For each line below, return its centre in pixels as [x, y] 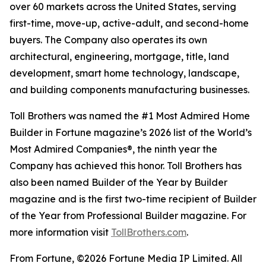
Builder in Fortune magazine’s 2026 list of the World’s [131, 132]
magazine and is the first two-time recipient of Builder [133, 199]
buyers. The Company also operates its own [108, 39]
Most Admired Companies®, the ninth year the [113, 149]
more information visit [60, 232]
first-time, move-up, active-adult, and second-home [129, 23]
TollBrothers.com [149, 232]
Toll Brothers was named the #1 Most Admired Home [130, 115]
